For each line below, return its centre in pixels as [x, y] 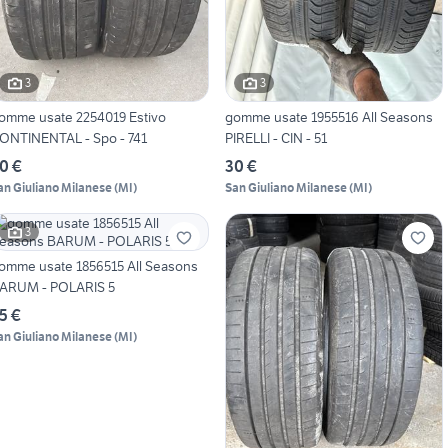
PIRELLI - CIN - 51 [275, 137]
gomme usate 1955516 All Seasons [328, 116]
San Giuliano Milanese [285, 187]
